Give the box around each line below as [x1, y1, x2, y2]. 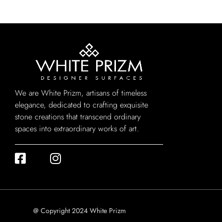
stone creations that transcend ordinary [15, 111, 141, 123]
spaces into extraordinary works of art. [15, 123, 139, 135]
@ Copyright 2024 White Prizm [33, 206, 126, 216]
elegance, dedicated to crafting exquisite [15, 99, 148, 111]
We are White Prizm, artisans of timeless [15, 87, 147, 99]
